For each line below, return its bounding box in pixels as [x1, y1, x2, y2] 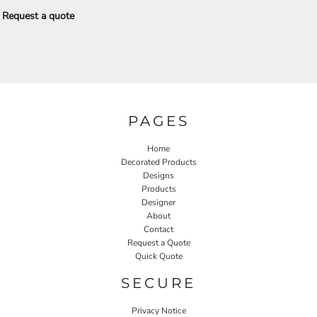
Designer [142, 196, 175, 208]
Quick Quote [134, 250, 183, 262]
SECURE [121, 274, 196, 292]
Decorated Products [120, 156, 197, 168]
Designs [143, 169, 174, 181]
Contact [144, 223, 173, 235]
